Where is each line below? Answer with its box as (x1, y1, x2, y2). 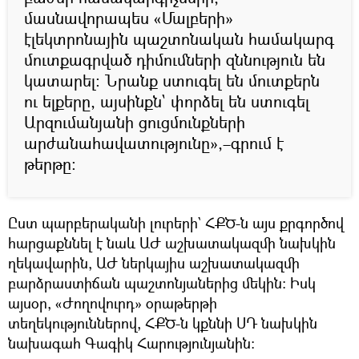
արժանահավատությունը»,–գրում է (24, 131, 284, 154)
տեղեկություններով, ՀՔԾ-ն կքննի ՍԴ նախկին (8, 313, 317, 333)
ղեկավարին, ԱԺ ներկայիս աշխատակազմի (8, 252, 300, 272)
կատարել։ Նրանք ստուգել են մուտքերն (24, 69, 320, 91)
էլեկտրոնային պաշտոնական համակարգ (24, 27, 334, 50)
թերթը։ (24, 152, 76, 175)
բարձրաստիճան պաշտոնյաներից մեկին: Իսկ (8, 272, 316, 292)
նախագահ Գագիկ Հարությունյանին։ (8, 333, 255, 353)
